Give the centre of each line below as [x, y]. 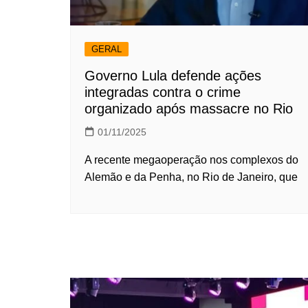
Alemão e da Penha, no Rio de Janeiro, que [191, 177]
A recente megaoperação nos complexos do [191, 160]
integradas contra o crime [163, 92]
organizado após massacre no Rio [189, 109]
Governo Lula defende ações [173, 76]
